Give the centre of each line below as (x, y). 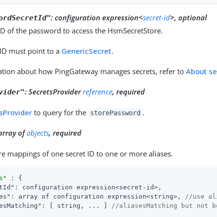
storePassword (115, 113)
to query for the (60, 112)
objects (38, 132)
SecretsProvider (56, 91)
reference (98, 91)
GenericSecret (87, 51)
